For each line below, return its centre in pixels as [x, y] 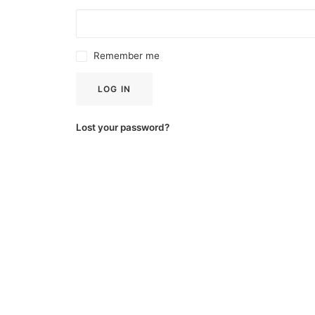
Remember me [127, 55]
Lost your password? [123, 127]
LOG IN [115, 89]
